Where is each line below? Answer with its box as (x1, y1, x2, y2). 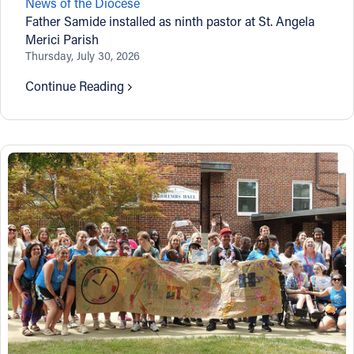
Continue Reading (25, 77, 125, 95)
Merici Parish (25, 31, 100, 48)
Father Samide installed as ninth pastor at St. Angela (25, 13, 315, 30)
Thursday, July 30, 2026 (25, 48, 141, 64)
